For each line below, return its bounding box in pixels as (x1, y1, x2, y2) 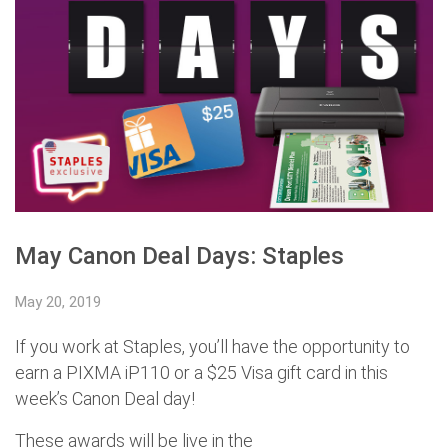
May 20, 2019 (15, 292, 101, 311)
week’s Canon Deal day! (15, 387, 199, 409)
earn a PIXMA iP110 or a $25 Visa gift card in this (15, 361, 388, 383)
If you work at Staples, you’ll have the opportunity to (15, 335, 410, 357)
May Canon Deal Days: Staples (15, 241, 344, 270)
